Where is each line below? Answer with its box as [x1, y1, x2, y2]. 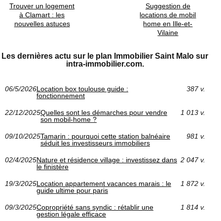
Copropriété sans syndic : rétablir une [37, 203, 153, 211]
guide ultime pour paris [37, 186, 108, 194]
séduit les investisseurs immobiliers [40, 139, 150, 147]
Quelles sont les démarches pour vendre [40, 108, 167, 116]
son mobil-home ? [40, 115, 97, 123]
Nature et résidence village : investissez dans [37, 155, 177, 164]
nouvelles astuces [14, 19, 70, 28]
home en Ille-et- [143, 19, 193, 28]
